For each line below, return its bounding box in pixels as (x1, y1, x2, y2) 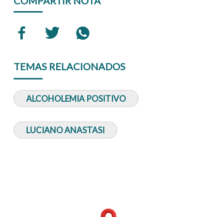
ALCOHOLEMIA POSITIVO (26, 93, 126, 104)
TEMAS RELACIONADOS (14, 60, 126, 72)
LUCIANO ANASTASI (26, 124, 105, 135)
